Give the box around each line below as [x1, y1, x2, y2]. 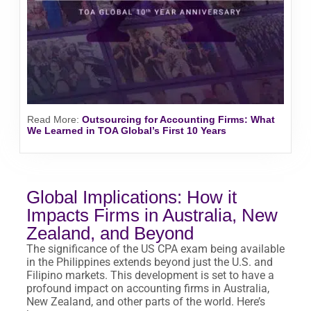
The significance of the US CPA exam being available [26, 242, 285, 256]
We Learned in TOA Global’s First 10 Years [27, 125, 226, 137]
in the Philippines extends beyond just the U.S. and [26, 255, 273, 269]
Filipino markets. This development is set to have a [26, 269, 274, 283]
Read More [27, 114, 76, 126]
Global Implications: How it [26, 187, 237, 208]
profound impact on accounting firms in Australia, [26, 282, 269, 296]
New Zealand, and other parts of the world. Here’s [26, 295, 265, 309]
